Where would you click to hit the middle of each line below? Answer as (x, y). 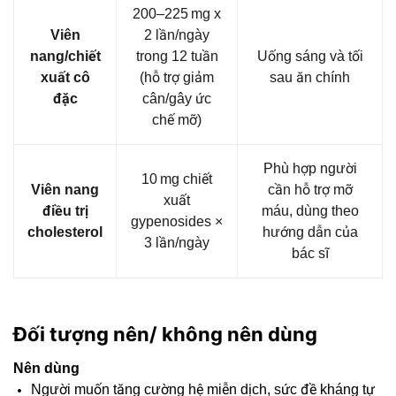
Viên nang (65, 190)
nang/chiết (65, 57)
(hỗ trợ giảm (177, 78)
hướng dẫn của (310, 232)
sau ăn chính (310, 78)
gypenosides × (177, 222)
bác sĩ (310, 254)
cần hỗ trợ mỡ (310, 190)
